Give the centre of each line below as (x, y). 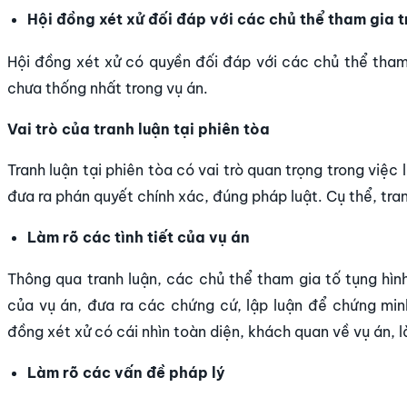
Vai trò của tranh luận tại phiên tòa (139, 129)
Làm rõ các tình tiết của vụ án (139, 237)
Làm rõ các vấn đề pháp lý (127, 373)
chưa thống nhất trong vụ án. (108, 88)
